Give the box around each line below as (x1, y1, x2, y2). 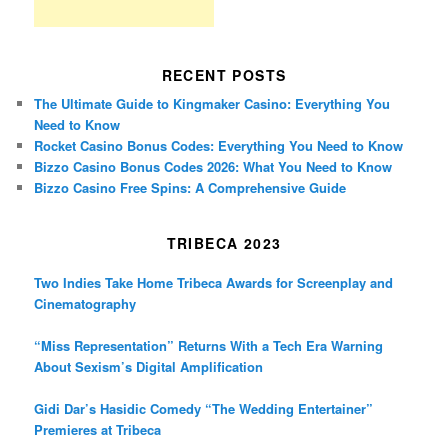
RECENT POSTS (161, 65, 287, 86)
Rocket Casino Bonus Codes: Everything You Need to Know (34, 136, 404, 156)
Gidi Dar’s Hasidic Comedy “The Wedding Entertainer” (34, 398, 374, 418)
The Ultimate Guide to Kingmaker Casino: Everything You (34, 94, 391, 114)
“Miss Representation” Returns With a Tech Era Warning (34, 335, 384, 355)
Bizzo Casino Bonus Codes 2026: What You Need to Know (34, 157, 393, 177)
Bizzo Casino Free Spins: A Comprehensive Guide (34, 178, 347, 198)
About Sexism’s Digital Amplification (34, 356, 264, 376)
